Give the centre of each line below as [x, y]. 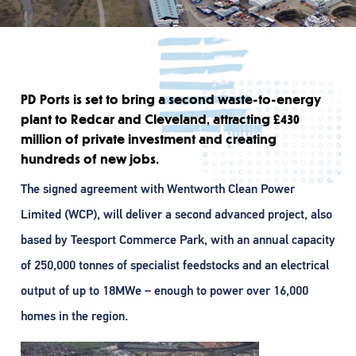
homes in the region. [74, 317]
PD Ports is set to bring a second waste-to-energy [171, 101]
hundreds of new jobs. [90, 160]
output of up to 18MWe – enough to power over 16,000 [164, 291]
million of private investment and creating [149, 140]
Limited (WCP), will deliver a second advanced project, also [176, 215]
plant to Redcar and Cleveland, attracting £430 [160, 120]
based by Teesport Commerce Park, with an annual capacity [178, 240]
